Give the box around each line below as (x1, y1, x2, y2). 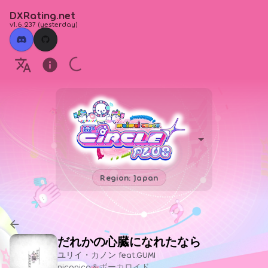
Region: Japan (100, 172, 159, 182)
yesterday (40, 20, 75, 28)
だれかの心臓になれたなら (57, 233, 201, 248)
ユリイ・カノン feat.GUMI (57, 249, 156, 260)
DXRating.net (10, 8, 75, 22)
